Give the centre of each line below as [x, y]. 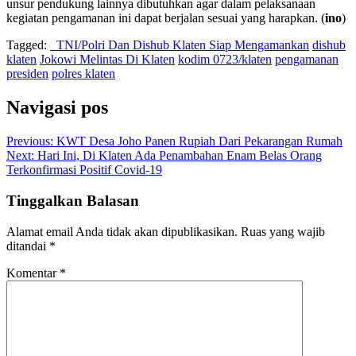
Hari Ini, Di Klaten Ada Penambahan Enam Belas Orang [180, 156]
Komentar [33, 273]
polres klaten [83, 74]
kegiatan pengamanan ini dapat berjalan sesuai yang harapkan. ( [166, 18]
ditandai [28, 246]
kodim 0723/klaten [225, 60]
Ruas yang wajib [283, 231]
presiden [27, 74]
